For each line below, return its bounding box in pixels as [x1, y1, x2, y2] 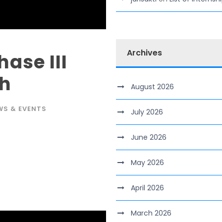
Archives [127, 47, 162, 58]
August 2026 [131, 82, 174, 92]
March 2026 [131, 208, 171, 218]
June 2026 [131, 132, 166, 142]
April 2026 [131, 183, 164, 193]
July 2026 [131, 107, 163, 117]
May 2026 [131, 158, 164, 167]
